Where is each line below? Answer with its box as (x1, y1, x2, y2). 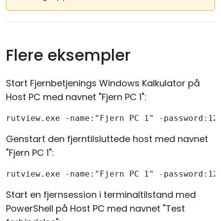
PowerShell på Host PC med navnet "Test (6, 202, 185, 215)
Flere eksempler (6, 44, 131, 67)
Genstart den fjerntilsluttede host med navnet (6, 133, 208, 146)
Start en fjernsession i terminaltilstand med (6, 188, 196, 201)
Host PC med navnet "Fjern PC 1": (6, 91, 147, 104)
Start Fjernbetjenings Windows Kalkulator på (6, 77, 200, 90)
